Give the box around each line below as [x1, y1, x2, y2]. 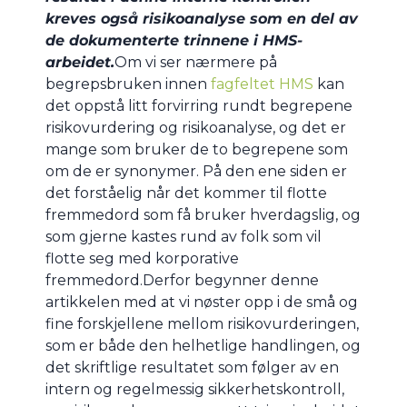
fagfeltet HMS [211, 75, 313, 94]
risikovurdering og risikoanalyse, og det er [45, 119, 346, 137]
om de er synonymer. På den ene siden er [45, 163, 347, 181]
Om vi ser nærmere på [114, 54, 277, 72]
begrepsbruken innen [45, 75, 211, 94]
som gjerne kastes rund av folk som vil [45, 228, 322, 246]
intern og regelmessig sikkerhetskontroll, [45, 381, 344, 399]
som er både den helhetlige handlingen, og [45, 337, 361, 355]
